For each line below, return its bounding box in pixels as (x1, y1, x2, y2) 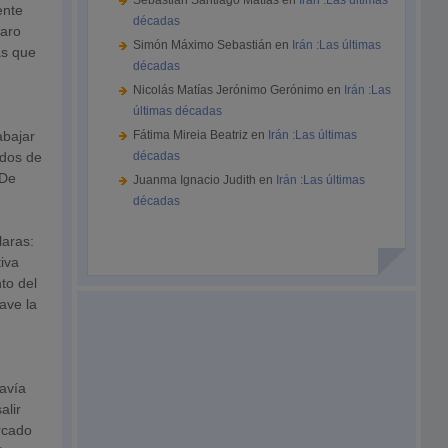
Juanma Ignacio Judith (133, 173, 257, 187)
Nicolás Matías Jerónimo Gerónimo (133, 83, 325, 97)
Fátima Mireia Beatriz (133, 128, 249, 142)
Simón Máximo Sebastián (133, 38, 273, 52)
